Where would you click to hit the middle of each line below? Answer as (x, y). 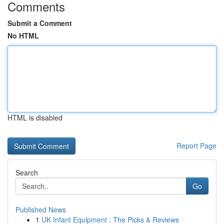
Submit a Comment (40, 23)
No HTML (23, 35)
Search (27, 172)
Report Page (196, 145)
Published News (41, 209)
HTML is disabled (35, 117)
